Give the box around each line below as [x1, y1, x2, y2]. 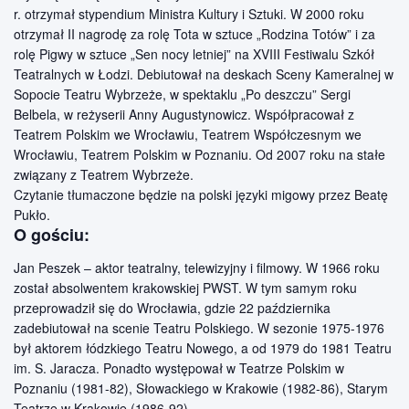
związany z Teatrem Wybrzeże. [14, 164, 194, 184]
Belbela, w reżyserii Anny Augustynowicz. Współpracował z [14, 104, 354, 123]
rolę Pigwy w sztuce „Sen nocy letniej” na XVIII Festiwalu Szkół [14, 44, 374, 63]
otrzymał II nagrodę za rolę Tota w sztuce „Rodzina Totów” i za [14, 24, 375, 43]
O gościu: [14, 222, 89, 246]
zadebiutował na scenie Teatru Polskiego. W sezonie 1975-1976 [14, 319, 384, 338]
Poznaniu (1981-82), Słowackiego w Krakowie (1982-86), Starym [14, 379, 388, 398]
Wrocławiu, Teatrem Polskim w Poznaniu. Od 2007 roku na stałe [14, 144, 385, 163]
